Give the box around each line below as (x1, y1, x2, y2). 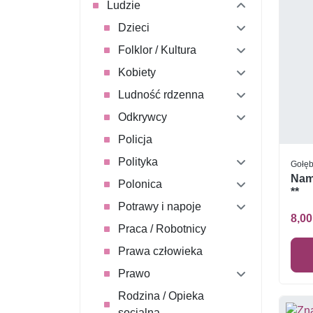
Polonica (118, 177, 162, 191)
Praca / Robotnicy (118, 221, 206, 235)
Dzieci (118, 20, 150, 34)
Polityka (118, 154, 158, 168)
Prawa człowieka (118, 244, 203, 258)
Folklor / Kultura (118, 43, 196, 57)
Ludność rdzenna (118, 87, 204, 101)
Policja (118, 132, 152, 146)
